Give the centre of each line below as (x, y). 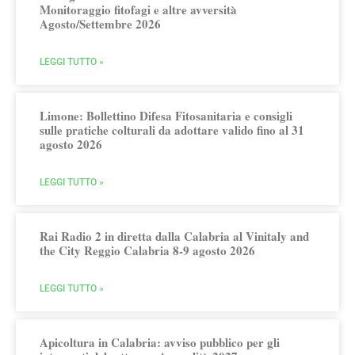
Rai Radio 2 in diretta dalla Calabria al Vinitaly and (174, 237)
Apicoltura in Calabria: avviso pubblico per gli (160, 343)
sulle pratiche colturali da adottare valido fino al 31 (172, 130)
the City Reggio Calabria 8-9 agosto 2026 (147, 251)
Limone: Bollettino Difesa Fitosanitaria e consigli (166, 116)
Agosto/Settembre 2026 (100, 24)
